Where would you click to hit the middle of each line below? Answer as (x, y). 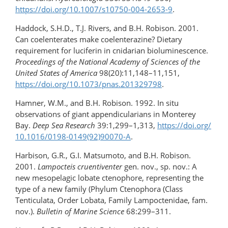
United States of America (56, 73)
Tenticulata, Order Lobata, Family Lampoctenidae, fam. (111, 200)
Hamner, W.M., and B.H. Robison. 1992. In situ (97, 103)
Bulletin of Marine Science (80, 211)
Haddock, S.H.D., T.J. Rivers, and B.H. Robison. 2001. (107, 28)
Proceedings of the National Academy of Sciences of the (108, 62)
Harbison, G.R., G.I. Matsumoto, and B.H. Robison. (103, 155)
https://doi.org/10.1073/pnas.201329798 (89, 84)
